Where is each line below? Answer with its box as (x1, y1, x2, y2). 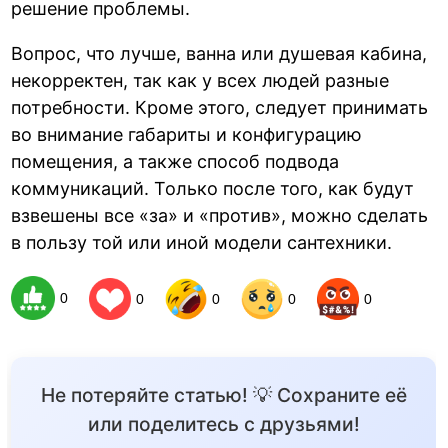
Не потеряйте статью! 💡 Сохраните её (40, 383, 407, 408)
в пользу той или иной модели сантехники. (11, 231, 393, 253)
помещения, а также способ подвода (11, 150, 340, 172)
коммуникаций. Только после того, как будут (11, 177, 415, 199)
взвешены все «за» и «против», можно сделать (11, 204, 429, 226)
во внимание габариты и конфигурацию (11, 123, 363, 145)
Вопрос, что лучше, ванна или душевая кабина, (11, 42, 428, 64)
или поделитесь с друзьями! (87, 412, 360, 437)
